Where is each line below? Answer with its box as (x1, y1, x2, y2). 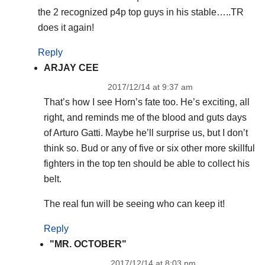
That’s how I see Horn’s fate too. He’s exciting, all (43, 97, 250, 108)
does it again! (37, 22, 94, 33)
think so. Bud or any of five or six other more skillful (43, 143, 255, 154)
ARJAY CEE (43, 63, 99, 73)
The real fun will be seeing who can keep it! (43, 198, 225, 209)
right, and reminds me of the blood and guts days (43, 112, 247, 123)
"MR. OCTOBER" (49, 238, 127, 249)
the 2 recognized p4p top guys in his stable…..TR (37, 7, 244, 18)
